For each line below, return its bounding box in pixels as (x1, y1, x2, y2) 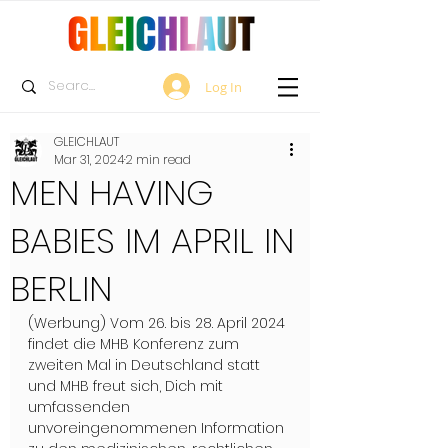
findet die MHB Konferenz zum (28, 334, 243, 354)
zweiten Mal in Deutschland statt (28, 355, 264, 375)
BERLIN (10, 264, 112, 313)
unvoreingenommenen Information (28, 418, 288, 438)
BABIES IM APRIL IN (10, 216, 294, 265)
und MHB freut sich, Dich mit (28, 376, 227, 396)
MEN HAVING (10, 168, 214, 217)
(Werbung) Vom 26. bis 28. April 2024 (28, 313, 289, 333)
